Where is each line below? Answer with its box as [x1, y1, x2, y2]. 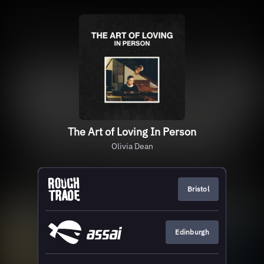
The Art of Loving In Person [68, 125, 196, 138]
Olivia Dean [111, 141, 153, 151]
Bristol [187, 184, 209, 193]
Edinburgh [175, 227, 209, 237]
